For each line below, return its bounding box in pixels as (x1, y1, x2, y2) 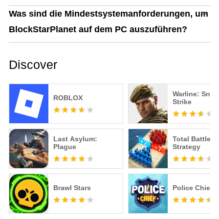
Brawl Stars (53, 184, 91, 192)
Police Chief (172, 184, 213, 192)
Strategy (172, 143, 200, 151)
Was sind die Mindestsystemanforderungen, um (8, 9, 208, 19)
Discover (8, 58, 57, 72)
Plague (53, 143, 76, 151)
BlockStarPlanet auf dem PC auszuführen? (8, 24, 187, 35)
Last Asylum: (53, 135, 97, 143)
